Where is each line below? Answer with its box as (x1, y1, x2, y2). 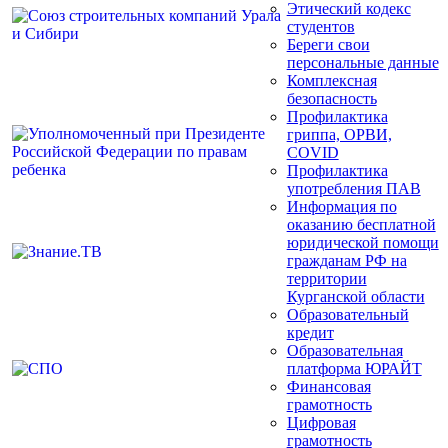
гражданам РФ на (286, 251, 407, 269)
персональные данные (286, 53, 439, 71)
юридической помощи (286, 233, 439, 251)
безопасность (286, 89, 377, 107)
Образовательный (286, 305, 409, 323)
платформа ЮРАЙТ (286, 359, 422, 377)
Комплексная (286, 71, 377, 89)
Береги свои (286, 35, 370, 53)
